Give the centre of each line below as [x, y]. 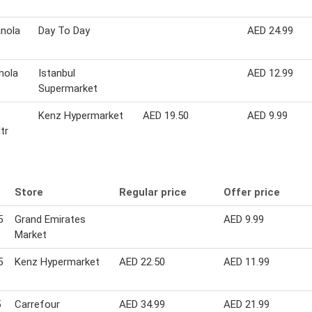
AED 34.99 [142, 304]
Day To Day [64, 30]
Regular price [153, 192]
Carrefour [37, 304]
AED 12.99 [270, 73]
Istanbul [57, 73]
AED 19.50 [166, 115]
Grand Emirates [50, 219]
